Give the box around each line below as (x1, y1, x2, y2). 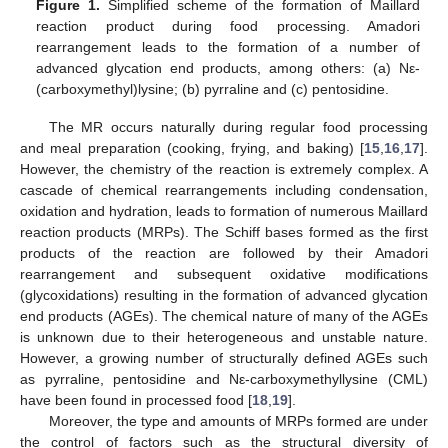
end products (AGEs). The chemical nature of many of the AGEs (20, 308, 428, 325)
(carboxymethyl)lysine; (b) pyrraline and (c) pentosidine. (36, 81, 390, 98)
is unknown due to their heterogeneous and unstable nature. (20, 329, 428, 346)
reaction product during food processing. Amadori (36, 18, 420, 35)
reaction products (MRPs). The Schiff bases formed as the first (20, 224, 428, 241)
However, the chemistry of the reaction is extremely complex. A (20, 161, 428, 178)
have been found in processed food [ (20, 392, 252, 409)
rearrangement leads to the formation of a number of (36, 39, 420, 56)
